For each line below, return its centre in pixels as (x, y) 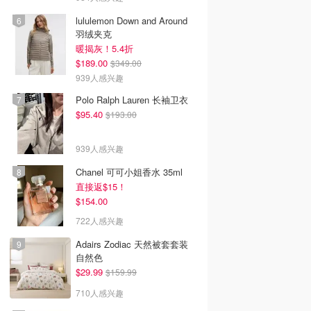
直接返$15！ (101, 186)
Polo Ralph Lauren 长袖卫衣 (132, 100)
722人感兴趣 (100, 220)
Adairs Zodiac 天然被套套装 (132, 244)
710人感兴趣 (100, 293)
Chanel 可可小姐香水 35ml (129, 172)
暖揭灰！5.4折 (104, 48)
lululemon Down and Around (132, 20)
